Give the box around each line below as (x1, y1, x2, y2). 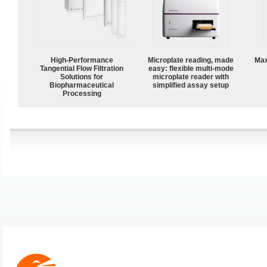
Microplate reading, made (148, 55, 234, 64)
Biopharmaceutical (49, 80, 114, 89)
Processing (62, 89, 101, 98)
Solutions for (60, 72, 103, 81)
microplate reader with (153, 72, 229, 81)
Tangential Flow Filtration (40, 64, 123, 73)
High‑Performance (50, 55, 113, 64)
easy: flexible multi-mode (148, 64, 234, 73)
